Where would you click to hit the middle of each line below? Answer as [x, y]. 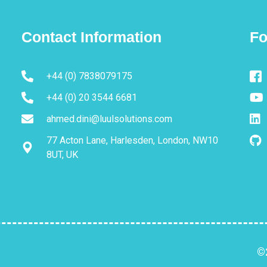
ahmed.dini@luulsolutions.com [109, 119]
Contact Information [91, 37]
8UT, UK [62, 155]
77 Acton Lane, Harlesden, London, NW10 [132, 141]
